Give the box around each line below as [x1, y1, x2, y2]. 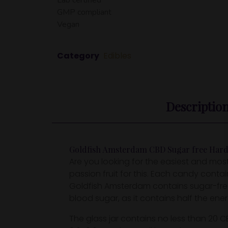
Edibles [103, 49, 131, 62]
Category [57, 49, 99, 62]
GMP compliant [57, 6, 111, 18]
